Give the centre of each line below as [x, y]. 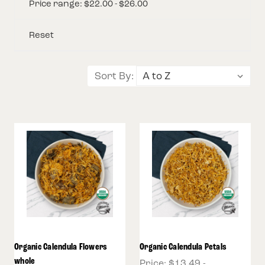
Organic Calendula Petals [183, 246]
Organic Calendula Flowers [61, 246]
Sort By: [114, 76]
